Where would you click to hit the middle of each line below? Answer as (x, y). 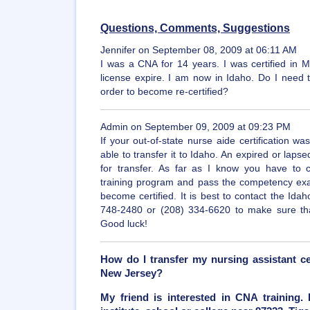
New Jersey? (131, 273)
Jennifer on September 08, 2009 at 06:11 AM (199, 50)
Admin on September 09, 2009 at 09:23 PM (195, 127)
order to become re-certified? (164, 92)
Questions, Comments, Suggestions (195, 28)
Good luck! (124, 224)
